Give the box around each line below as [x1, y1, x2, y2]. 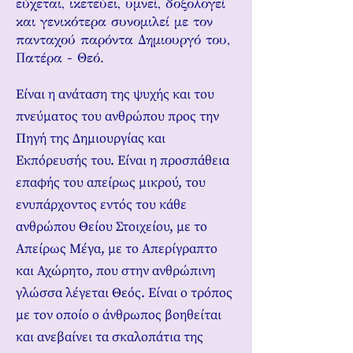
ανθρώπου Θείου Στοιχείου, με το [16, 218, 207, 236]
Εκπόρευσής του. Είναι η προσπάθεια [16, 152, 229, 169]
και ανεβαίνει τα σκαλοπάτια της [16, 329, 203, 346]
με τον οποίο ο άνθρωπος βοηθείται [16, 307, 221, 324]
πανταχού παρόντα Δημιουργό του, [16, 32, 230, 48]
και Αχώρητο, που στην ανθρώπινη [16, 262, 215, 280]
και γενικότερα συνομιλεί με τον [16, 13, 213, 30]
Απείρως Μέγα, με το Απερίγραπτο [16, 240, 217, 258]
